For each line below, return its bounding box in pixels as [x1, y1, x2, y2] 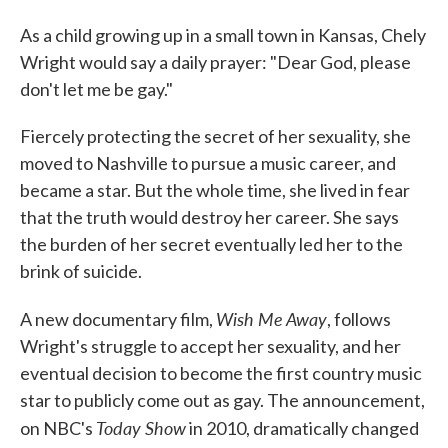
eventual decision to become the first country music [20, 362, 422, 384]
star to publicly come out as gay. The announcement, [20, 389, 425, 411]
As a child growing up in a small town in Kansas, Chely [20, 24, 426, 46]
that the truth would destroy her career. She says [20, 206, 399, 228]
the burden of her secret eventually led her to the [20, 233, 403, 255]
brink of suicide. [20, 260, 142, 282]
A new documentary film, [20, 308, 216, 330]
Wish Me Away [216, 306, 327, 331]
